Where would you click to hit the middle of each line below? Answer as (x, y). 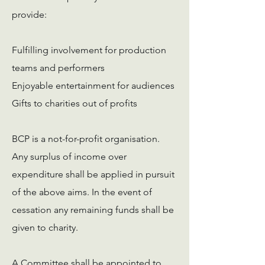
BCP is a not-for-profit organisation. (86, 139)
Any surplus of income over (69, 156)
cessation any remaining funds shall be (93, 210)
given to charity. (45, 227)
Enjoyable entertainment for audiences (93, 85)
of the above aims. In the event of (82, 192)
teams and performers (58, 68)
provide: (29, 14)
